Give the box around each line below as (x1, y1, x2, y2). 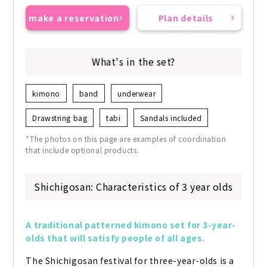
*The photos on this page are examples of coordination (26, 133, 226, 144)
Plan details (158, 12, 214, 24)
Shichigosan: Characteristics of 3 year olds (33, 179, 234, 194)
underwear (117, 88, 156, 99)
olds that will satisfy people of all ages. (26, 232, 205, 244)
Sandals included (139, 113, 202, 123)
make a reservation (29, 12, 119, 24)
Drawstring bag (32, 113, 88, 123)
